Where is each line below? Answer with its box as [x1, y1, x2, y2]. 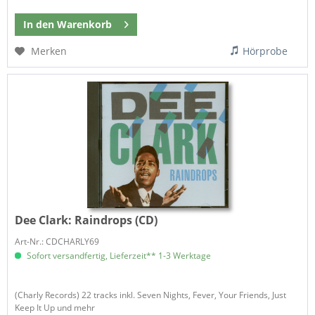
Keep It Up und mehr [15, 301, 96, 314]
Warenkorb [57, 18, 112, 32]
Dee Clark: [15, 212, 75, 228]
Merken [31, 44, 67, 58]
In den [23, 18, 55, 32]
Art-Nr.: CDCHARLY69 [15, 235, 100, 247]
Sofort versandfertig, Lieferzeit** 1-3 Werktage [25, 249, 212, 262]
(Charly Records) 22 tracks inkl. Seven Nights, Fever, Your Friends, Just [15, 288, 287, 301]
